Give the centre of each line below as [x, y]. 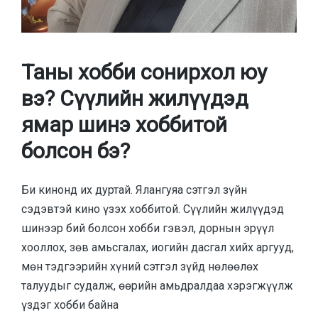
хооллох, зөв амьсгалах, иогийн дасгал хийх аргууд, [158, 247]
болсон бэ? [76, 151]
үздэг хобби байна [70, 305]
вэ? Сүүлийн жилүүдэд [135, 99]
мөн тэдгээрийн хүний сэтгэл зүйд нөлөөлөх [140, 266]
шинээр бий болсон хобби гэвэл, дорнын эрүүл [148, 228]
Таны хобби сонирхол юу [144, 72]
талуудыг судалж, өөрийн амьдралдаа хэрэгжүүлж [157, 285]
